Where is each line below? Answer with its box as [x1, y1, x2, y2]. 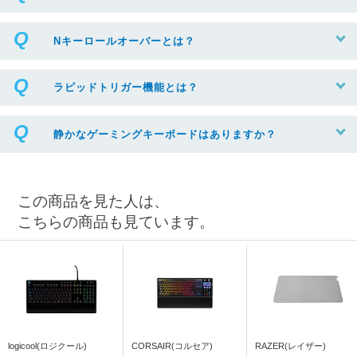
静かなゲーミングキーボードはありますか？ [53, 127, 277, 140]
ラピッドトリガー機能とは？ [53, 81, 198, 94]
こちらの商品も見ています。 [18, 213, 215, 230]
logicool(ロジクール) [8, 341, 87, 351]
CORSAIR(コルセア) [131, 341, 213, 351]
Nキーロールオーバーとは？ [53, 34, 195, 47]
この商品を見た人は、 [18, 192, 170, 210]
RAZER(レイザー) [255, 341, 326, 351]
